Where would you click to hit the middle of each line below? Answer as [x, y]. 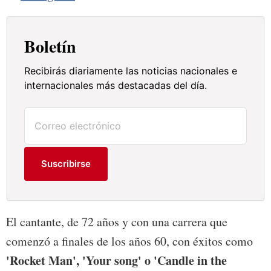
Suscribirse [66, 164]
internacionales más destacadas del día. [116, 86]
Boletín [51, 47]
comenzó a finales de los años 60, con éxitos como [129, 241]
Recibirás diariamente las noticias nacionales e [131, 71]
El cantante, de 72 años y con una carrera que [117, 222]
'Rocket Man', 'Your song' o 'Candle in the [116, 261]
